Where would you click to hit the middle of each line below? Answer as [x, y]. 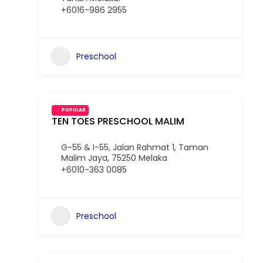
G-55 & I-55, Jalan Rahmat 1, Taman [135, 147]
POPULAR [74, 110]
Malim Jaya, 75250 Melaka [114, 158]
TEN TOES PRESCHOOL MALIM [118, 121]
